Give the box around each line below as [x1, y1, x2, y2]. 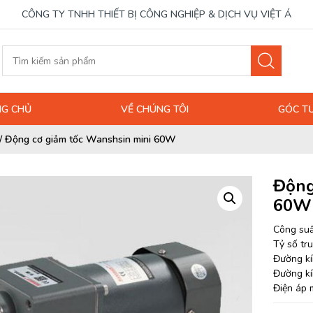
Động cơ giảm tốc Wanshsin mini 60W [5, 133, 176, 146]
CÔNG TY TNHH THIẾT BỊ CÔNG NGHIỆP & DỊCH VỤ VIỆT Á [22, 8, 291, 21]
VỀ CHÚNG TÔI [121, 102, 189, 116]
